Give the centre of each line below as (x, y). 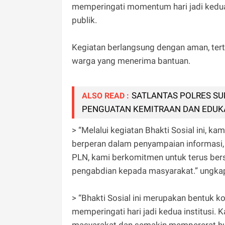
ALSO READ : (105, 96)
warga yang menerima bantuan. (131, 61)
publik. (84, 20)
